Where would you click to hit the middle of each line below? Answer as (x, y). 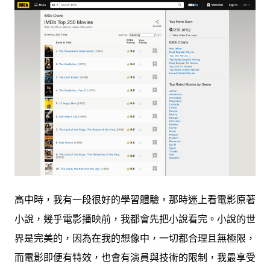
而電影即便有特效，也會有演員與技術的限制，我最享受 (135, 258)
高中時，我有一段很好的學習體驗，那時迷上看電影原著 (135, 200)
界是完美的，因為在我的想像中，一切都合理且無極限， (135, 239)
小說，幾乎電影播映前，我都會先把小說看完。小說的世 (135, 219)
